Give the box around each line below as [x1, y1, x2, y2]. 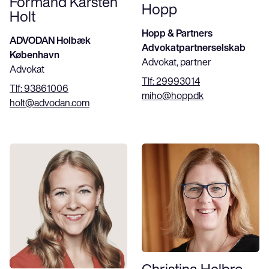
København [10, 50, 59, 60]
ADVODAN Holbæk [10, 35, 91, 46]
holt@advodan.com [10, 98, 89, 108]
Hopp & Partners [142, 28, 213, 38]
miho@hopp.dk [142, 90, 204, 100]
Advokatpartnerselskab [142, 42, 246, 52]
